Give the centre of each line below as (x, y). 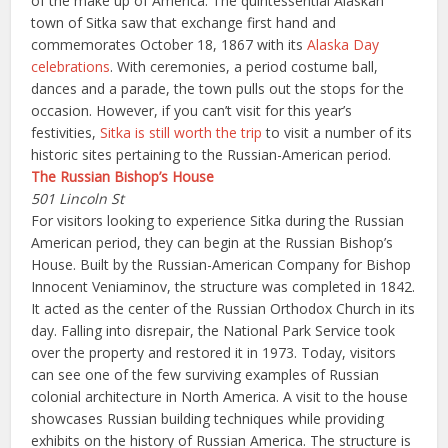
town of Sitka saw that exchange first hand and (184, 22)
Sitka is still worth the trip (181, 132)
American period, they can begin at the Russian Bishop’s (212, 242)
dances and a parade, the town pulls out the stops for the (218, 88)
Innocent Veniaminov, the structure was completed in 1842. (223, 286)
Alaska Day (343, 44)
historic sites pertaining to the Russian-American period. (211, 154)
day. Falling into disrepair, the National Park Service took (213, 330)
